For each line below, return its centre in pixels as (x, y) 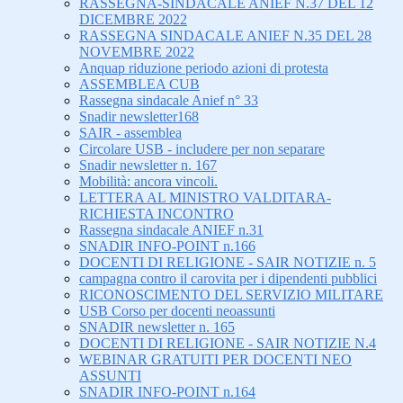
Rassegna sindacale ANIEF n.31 (171, 230)
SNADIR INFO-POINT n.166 (167, 246)
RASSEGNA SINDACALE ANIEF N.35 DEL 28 (225, 36)
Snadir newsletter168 (139, 117)
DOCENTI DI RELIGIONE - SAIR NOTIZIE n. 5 (228, 263)
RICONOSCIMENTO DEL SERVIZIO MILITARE (231, 295)
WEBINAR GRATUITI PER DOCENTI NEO (215, 360)
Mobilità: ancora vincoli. (148, 182)
